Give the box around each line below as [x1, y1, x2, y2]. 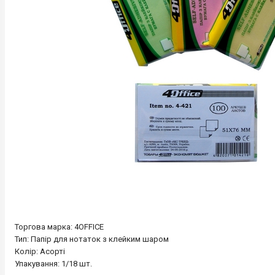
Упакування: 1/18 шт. [15, 259, 94, 269]
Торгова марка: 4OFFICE [15, 222, 104, 232]
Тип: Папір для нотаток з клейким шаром [15, 234, 169, 244]
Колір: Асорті [15, 247, 65, 257]
